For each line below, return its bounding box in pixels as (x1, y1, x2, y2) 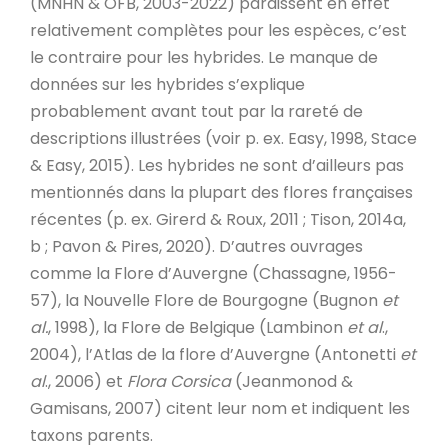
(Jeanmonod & (231, 369, 353, 393)
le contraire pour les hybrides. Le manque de (30, 45, 378, 69)
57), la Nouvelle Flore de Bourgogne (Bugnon (30, 288, 382, 312)
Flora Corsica (127, 369, 231, 393)
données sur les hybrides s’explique (30, 72, 305, 96)
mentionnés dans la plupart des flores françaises (30, 180, 413, 204)
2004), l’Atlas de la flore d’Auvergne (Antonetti (30, 342, 400, 366)
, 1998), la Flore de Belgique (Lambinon (48, 315, 347, 339)
